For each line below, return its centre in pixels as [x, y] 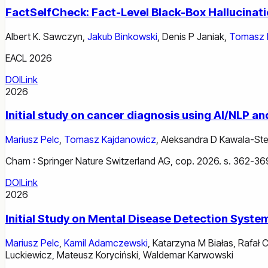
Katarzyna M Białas [193, 243]
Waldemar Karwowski [188, 255]
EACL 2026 [29, 58]
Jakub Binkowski [122, 36]
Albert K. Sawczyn [44, 36]
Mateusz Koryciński [98, 255]
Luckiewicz [29, 255]
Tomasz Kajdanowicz [110, 140]
